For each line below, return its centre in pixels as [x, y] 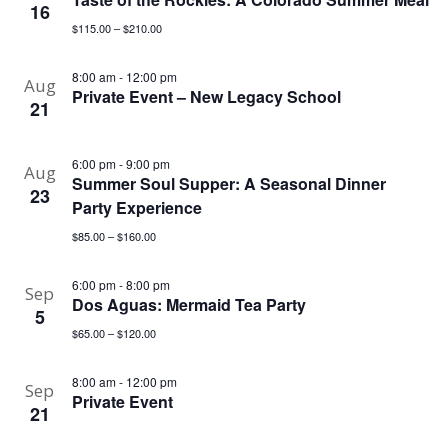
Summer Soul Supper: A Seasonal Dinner [228, 183]
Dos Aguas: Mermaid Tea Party [188, 304]
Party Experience [136, 207]
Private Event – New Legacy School [206, 96]
